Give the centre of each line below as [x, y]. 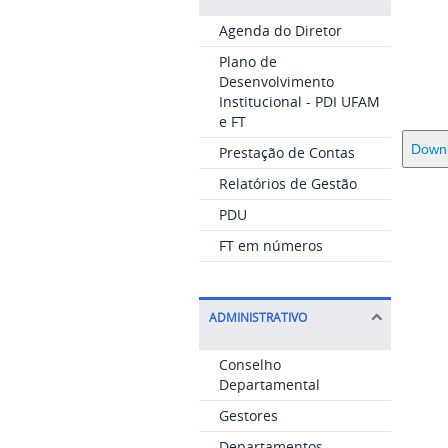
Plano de [247, 61]
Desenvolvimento [276, 81]
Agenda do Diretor [280, 30]
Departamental [269, 384]
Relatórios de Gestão [287, 183]
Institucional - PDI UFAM [299, 101]
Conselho [249, 364]
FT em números [270, 245]
